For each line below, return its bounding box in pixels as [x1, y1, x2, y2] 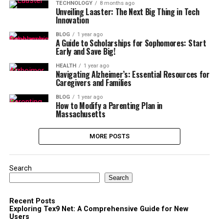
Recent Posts [9, 197, 55, 205]
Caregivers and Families [55, 77, 131, 88]
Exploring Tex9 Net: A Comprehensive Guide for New [9, 205, 188, 213]
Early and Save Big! [55, 45, 115, 57]
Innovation [55, 14, 89, 26]
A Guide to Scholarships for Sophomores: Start [55, 37, 206, 49]
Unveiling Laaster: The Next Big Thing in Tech [55, 6, 199, 18]
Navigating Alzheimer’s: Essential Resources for [55, 68, 210, 80]
